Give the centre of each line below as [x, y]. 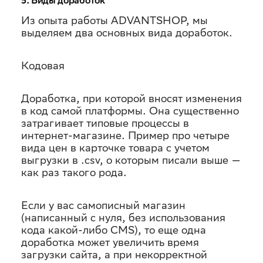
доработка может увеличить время [110, 242]
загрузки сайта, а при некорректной [114, 254]
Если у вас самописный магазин [103, 205]
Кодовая [43, 65]
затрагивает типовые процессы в [105, 123]
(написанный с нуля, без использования [123, 218]
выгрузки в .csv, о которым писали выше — [131, 160]
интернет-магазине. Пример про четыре [125, 135]
